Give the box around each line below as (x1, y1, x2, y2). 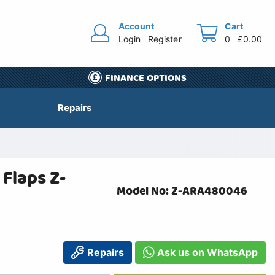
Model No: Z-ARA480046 (116, 182, 247, 201)
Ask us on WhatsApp (154, 246, 258, 259)
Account (118, 21, 155, 32)
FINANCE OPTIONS (105, 70, 187, 85)
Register (148, 34, 182, 45)
